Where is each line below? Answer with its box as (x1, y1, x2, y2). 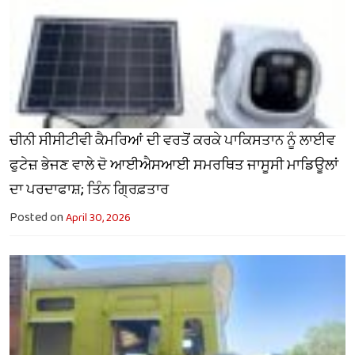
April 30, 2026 (66, 208, 131, 227)
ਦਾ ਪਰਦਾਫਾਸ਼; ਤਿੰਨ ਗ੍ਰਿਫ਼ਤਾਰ (10, 178, 169, 201)
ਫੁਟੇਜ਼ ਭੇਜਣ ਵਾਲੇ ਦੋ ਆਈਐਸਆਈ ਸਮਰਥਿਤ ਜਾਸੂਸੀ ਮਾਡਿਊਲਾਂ (10, 154, 338, 177)
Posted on (10, 207, 66, 227)
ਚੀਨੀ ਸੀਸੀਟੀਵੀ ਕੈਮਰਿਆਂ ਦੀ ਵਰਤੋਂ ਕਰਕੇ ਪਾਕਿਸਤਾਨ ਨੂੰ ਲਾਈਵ (10, 129, 335, 152)
